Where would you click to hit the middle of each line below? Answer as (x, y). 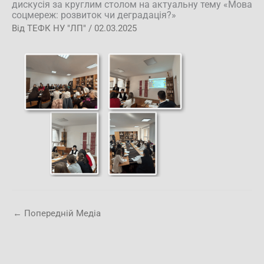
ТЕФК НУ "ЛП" (58, 28)
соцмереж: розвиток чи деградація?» (94, 15)
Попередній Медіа (61, 213)
